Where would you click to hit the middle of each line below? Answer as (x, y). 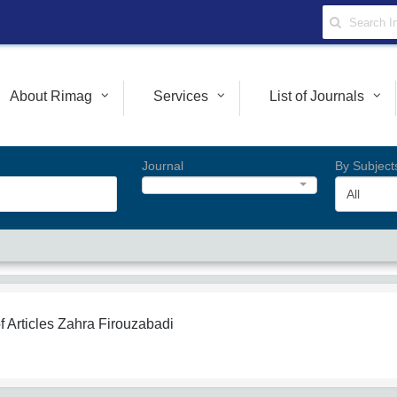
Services (181, 96)
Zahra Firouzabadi (116, 324)
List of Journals (317, 96)
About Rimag (51, 96)
